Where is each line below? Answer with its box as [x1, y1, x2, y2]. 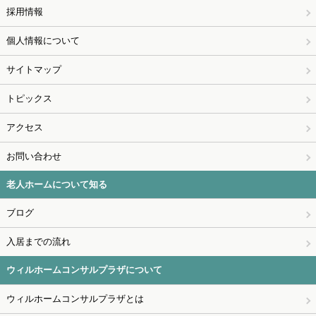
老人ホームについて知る [6, 178, 107, 190]
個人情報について [6, 35, 80, 46]
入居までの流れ [6, 236, 71, 248]
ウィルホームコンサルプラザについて [6, 265, 162, 276]
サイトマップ [6, 63, 61, 75]
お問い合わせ [6, 150, 61, 162]
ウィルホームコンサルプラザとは [6, 293, 144, 305]
